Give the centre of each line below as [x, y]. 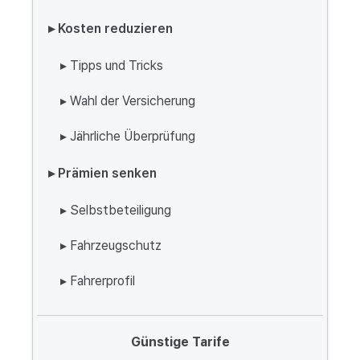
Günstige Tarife [180, 342]
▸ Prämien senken [102, 173]
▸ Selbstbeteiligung [116, 210]
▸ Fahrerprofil [98, 281]
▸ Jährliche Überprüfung [128, 136]
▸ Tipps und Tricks [112, 65]
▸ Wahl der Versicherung [128, 101]
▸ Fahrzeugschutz [111, 245]
